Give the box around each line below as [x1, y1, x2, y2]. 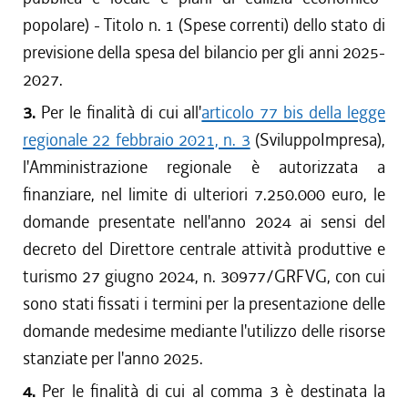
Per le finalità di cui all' [40, 101, 202, 124]
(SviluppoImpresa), [250, 128, 386, 151]
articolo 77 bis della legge [201, 101, 386, 124]
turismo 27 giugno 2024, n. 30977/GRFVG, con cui [23, 265, 385, 288]
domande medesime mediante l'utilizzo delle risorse [23, 320, 385, 342]
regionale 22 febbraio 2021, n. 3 [23, 128, 250, 151]
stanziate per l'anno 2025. [23, 347, 203, 370]
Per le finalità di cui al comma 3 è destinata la [42, 380, 386, 403]
